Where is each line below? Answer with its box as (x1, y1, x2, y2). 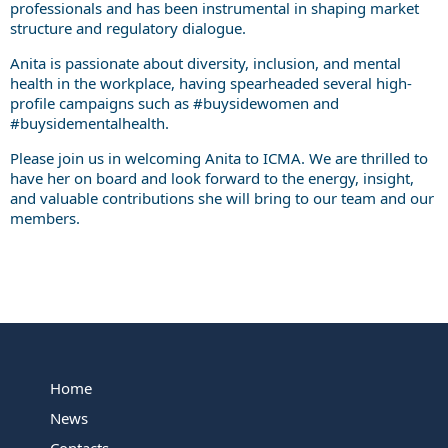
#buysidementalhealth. (10, 112, 169, 133)
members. (10, 207, 80, 228)
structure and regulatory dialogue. (10, 17, 246, 38)
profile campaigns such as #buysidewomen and (10, 92, 339, 113)
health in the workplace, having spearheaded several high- (10, 72, 412, 93)
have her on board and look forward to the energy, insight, (10, 167, 414, 188)
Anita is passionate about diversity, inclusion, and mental (10, 52, 401, 73)
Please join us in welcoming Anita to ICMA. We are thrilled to (10, 147, 428, 168)
